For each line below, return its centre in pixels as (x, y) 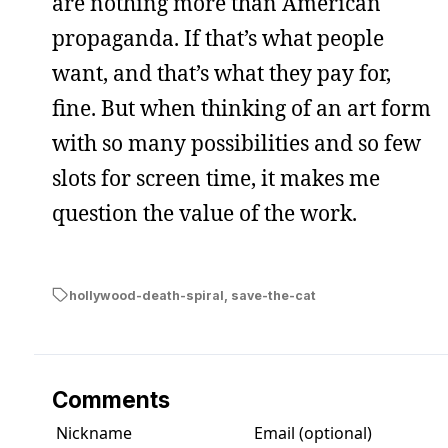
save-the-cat (273, 295)
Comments (111, 399)
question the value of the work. (204, 212)
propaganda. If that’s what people (218, 37)
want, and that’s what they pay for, (221, 72)
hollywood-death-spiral (146, 295)
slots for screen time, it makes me (216, 177)
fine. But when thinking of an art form (241, 107)
